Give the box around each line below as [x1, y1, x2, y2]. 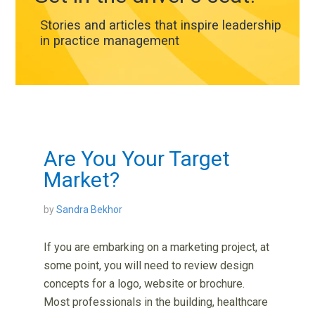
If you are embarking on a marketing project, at [44, 240, 270, 255]
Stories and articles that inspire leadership [40, 18, 282, 33]
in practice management [40, 33, 180, 49]
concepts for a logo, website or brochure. [44, 277, 245, 291]
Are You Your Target [44, 146, 231, 172]
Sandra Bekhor [56, 204, 123, 216]
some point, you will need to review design [44, 259, 255, 273]
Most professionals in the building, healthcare [44, 295, 269, 309]
